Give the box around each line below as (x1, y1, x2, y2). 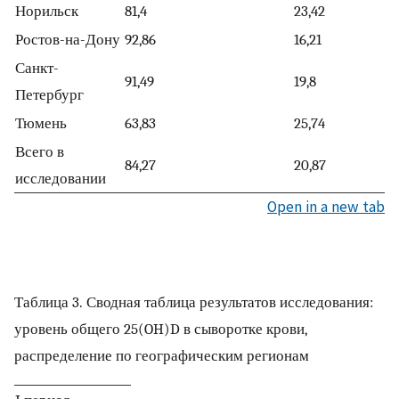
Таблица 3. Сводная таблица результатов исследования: (14, 293, 373, 312)
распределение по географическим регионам (14, 346, 309, 365)
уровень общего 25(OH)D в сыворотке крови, (14, 320, 306, 338)
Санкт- (15, 58, 59, 77)
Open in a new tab (267, 196, 385, 216)
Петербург (15, 85, 84, 103)
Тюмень (15, 113, 67, 132)
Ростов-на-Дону (15, 29, 120, 48)
